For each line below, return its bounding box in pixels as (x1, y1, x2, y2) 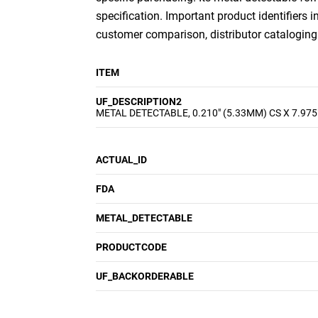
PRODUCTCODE (96, 241, 167, 253)
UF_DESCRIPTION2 (96, 96, 182, 107)
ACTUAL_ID (96, 154, 147, 165)
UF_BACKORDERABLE (96, 270, 194, 282)
